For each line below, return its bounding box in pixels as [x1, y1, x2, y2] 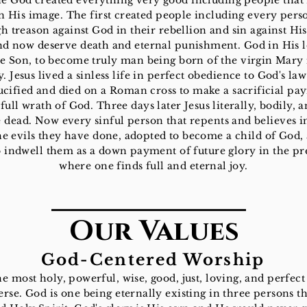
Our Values [69, 212, 239, 250]
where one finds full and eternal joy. [59, 160, 248, 172]
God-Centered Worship [40, 250, 265, 269]
